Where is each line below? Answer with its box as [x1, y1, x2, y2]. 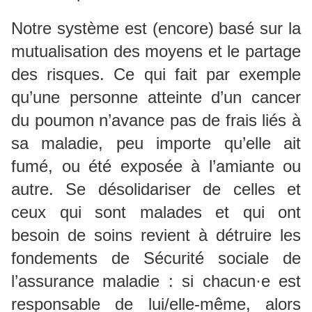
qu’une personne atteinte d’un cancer [11, 87, 301, 107]
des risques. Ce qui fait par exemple [11, 64, 301, 84]
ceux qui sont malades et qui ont [11, 202, 301, 221]
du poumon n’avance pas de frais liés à [11, 110, 301, 130]
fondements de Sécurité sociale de [11, 248, 301, 267]
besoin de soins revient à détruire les [11, 225, 301, 244]
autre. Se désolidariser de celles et [11, 179, 301, 198]
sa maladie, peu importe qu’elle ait [11, 133, 301, 153]
